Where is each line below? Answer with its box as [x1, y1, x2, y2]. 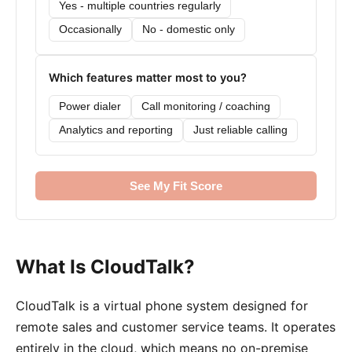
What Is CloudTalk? [16, 255, 195, 279]
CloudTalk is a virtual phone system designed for [16, 298, 308, 314]
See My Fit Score [130, 178, 222, 192]
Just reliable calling [193, 124, 288, 137]
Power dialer [59, 101, 121, 113]
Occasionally [59, 24, 122, 36]
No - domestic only [142, 24, 235, 36]
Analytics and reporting [59, 124, 173, 137]
